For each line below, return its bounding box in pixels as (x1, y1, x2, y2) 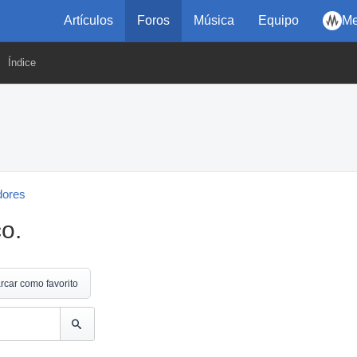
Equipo (258, 14, 299, 27)
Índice (8, 57, 36, 69)
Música (194, 14, 234, 27)
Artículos (64, 14, 113, 27)
